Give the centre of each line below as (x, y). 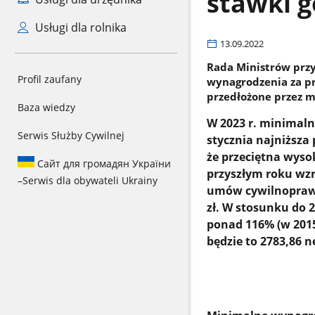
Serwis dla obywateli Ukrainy (90, 180)
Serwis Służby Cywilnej (71, 135)
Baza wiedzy (46, 107)
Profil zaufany (50, 79)
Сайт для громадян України (103, 163)
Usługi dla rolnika (79, 27)
